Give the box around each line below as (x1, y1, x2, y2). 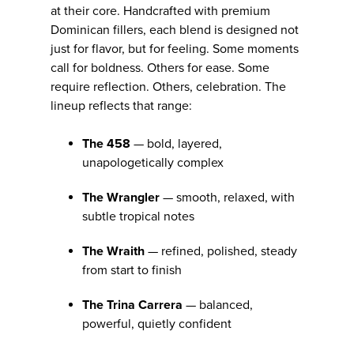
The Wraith (82, 243, 145, 259)
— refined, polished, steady (145, 243, 297, 259)
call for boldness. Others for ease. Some (51, 59, 269, 76)
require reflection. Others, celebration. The (51, 78, 286, 95)
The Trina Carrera (82, 296, 183, 313)
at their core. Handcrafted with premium (51, 2, 270, 19)
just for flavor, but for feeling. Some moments (51, 40, 299, 57)
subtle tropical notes (82, 208, 194, 224)
